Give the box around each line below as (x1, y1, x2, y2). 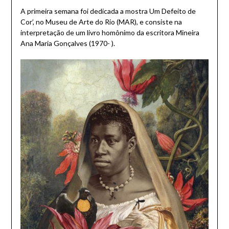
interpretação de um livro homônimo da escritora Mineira (20, 28, 199, 37)
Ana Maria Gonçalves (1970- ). (20, 38, 115, 48)
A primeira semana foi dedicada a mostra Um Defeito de (20, 6, 196, 15)
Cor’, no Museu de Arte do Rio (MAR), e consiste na (20, 17, 182, 26)
